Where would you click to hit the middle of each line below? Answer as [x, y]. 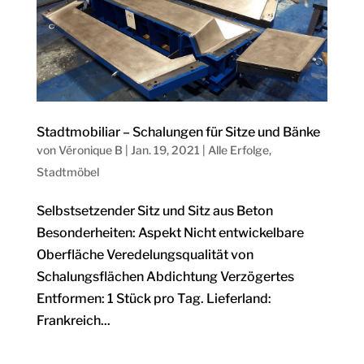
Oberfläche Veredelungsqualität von [145, 255]
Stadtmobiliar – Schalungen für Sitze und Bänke [178, 132]
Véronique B [90, 150]
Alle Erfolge [238, 150]
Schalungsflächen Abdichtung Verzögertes [165, 277]
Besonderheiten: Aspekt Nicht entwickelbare [170, 233]
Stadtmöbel [67, 172]
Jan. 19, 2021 [165, 150]
